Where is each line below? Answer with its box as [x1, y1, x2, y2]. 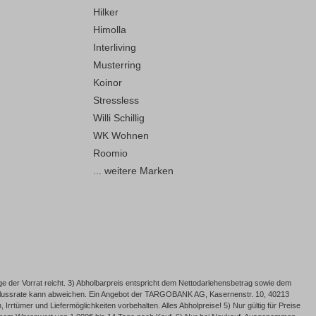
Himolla [93, 24, 126, 36]
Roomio [93, 147, 128, 159]
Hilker [93, 6, 119, 18]
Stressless [93, 95, 139, 107]
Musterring [93, 59, 141, 71]
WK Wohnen [93, 130, 149, 142]
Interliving [93, 42, 136, 54]
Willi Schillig [93, 112, 145, 124]
